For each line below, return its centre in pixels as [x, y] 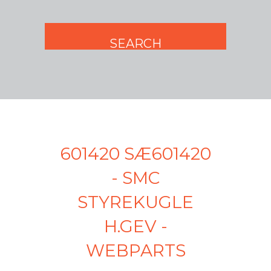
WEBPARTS [135, 251]
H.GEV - [135, 227]
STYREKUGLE [135, 202]
